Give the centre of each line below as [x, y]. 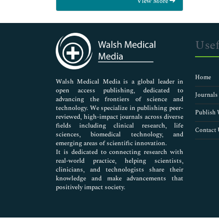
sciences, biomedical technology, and [120, 135]
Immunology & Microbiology [106, 26]
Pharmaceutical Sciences [99, 71]
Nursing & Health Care [97, 60]
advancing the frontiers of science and [120, 99]
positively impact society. [90, 187]
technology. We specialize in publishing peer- [120, 108]
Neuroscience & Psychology [104, 49]
